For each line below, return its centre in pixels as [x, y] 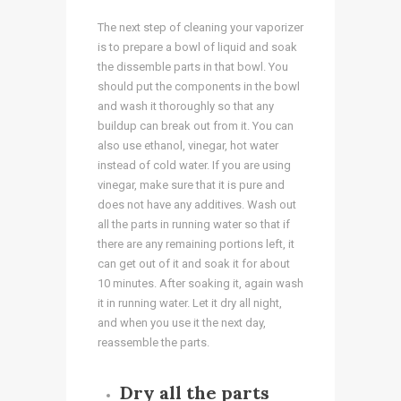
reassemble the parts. [154, 342]
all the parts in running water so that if [194, 224]
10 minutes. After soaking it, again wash [200, 283]
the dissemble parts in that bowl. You [193, 66]
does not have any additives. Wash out [197, 204]
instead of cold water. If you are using [194, 165]
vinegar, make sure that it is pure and [191, 184]
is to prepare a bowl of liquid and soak [197, 47]
